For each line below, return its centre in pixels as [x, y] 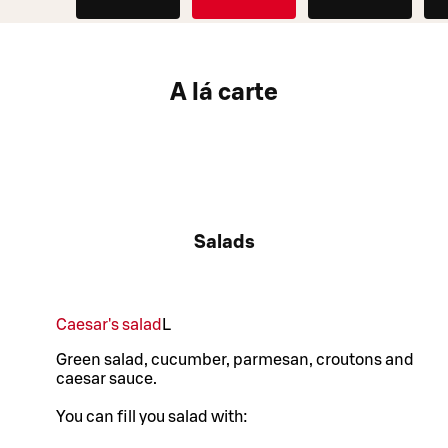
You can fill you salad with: [153, 417]
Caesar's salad [109, 325]
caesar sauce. [106, 379]
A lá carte [224, 92]
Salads [224, 242]
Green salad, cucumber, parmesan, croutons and [235, 360]
